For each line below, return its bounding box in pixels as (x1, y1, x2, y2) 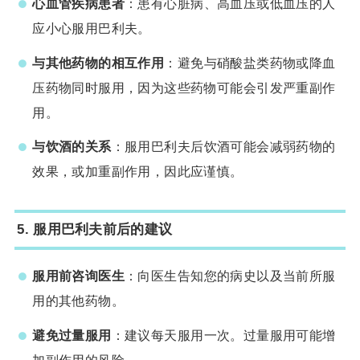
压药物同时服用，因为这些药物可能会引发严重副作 (32, 80, 336, 95)
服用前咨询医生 (32, 268, 125, 284)
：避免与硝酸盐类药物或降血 (164, 55, 336, 70)
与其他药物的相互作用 (32, 55, 165, 70)
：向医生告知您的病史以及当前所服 (125, 268, 336, 284)
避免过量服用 (32, 327, 112, 342)
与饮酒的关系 (32, 139, 112, 154)
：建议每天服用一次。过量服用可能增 (111, 327, 336, 342)
